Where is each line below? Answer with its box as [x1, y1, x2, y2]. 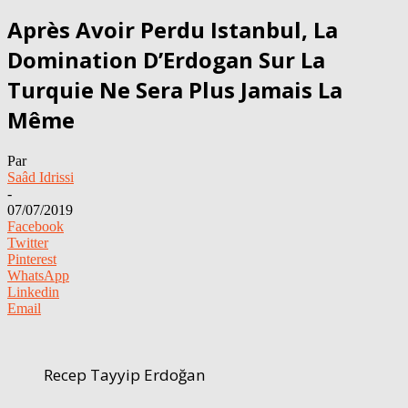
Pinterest [7, 250, 56, 267]
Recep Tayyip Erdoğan [44, 363, 205, 385]
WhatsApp [7, 267, 69, 283]
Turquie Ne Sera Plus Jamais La [7, 74, 342, 105]
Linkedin [7, 283, 59, 300]
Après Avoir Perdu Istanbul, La [7, 14, 338, 45]
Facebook [7, 218, 64, 234]
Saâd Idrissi [7, 168, 74, 185]
